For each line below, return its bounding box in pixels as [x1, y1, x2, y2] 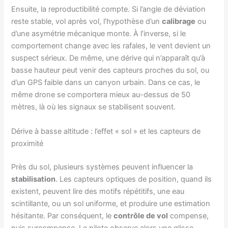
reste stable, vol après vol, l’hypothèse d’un [11, 17, 162, 26]
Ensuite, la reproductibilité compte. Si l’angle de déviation [11, 5, 206, 14]
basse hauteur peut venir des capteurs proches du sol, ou [11, 66, 210, 75]
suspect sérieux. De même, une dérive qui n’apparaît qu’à [11, 53, 206, 63]
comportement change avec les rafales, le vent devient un [11, 41, 211, 51]
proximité [11, 138, 44, 148]
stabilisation [11, 174, 56, 184]
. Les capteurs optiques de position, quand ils [55, 174, 212, 184]
